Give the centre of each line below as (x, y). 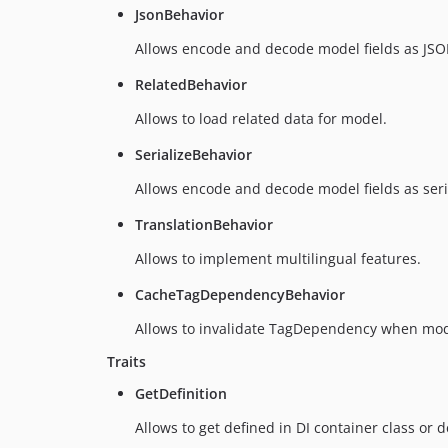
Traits (126, 362)
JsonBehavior (179, 15)
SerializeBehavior (193, 155)
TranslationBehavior (204, 225)
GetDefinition (181, 394)
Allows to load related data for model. (261, 119)
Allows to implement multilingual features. (278, 259)
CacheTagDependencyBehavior (240, 295)
